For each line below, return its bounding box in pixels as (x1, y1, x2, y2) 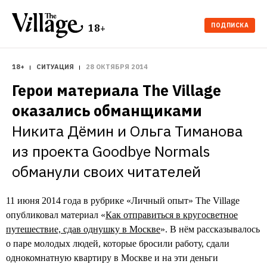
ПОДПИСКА (211, 21, 249, 29)
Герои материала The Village (12, 80, 221, 100)
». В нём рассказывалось (160, 224, 260, 234)
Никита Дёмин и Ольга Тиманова (12, 121, 243, 141)
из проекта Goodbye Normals (12, 141, 210, 161)
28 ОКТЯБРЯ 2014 (86, 63, 148, 71)
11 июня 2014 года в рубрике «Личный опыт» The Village (6, 195, 240, 206)
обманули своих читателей (12, 162, 204, 181)
